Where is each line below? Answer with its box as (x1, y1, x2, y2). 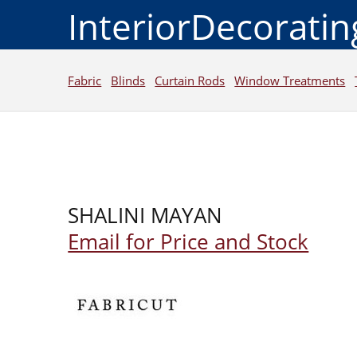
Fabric (68, 72, 102, 88)
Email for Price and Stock (68, 227, 309, 256)
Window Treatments (234, 72, 346, 88)
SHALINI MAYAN (68, 201, 223, 229)
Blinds (111, 72, 146, 88)
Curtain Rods (155, 72, 226, 88)
